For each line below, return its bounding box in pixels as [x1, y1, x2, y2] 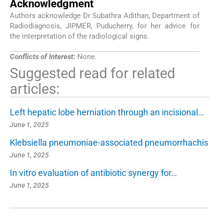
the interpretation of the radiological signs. [10, 32, 149, 41]
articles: [10, 81, 60, 98]
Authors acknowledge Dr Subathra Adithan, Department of [10, 11, 199, 21]
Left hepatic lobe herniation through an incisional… [10, 107, 204, 118]
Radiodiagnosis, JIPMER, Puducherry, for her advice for [10, 22, 199, 31]
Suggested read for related [10, 65, 175, 82]
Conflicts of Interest [10, 52, 73, 62]
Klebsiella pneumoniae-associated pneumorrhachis [10, 137, 208, 148]
